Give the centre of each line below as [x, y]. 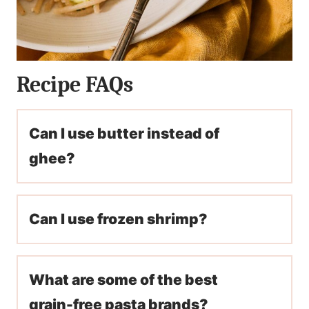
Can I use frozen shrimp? [118, 219]
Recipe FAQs [75, 85]
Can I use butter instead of [124, 134]
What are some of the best [123, 280]
